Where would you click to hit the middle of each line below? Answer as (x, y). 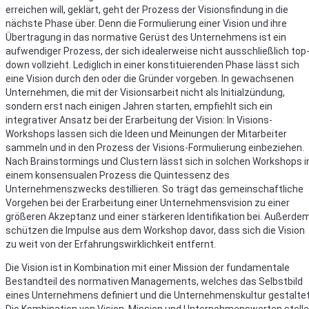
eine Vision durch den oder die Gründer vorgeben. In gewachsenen (150, 79)
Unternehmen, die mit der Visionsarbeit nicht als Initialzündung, (145, 93)
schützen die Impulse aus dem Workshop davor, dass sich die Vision (155, 231)
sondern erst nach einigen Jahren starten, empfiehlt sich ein (139, 107)
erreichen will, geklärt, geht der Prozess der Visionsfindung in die (147, 10)
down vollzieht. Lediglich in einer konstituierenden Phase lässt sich (152, 65)
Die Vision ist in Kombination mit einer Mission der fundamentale (148, 268)
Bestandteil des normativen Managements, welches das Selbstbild (154, 282)
